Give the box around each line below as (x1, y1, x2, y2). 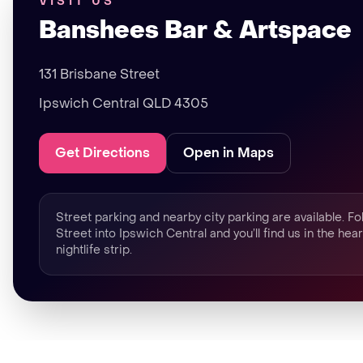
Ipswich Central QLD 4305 (39, 95, 208, 112)
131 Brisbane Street (39, 66, 160, 83)
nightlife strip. (56, 242, 132, 258)
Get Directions (55, 144, 150, 161)
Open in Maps (183, 144, 274, 161)
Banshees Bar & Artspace (39, 15, 352, 46)
